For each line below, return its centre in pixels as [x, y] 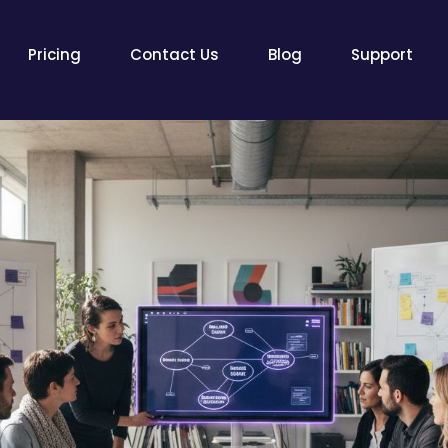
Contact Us [176, 54]
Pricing [56, 54]
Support [382, 54]
